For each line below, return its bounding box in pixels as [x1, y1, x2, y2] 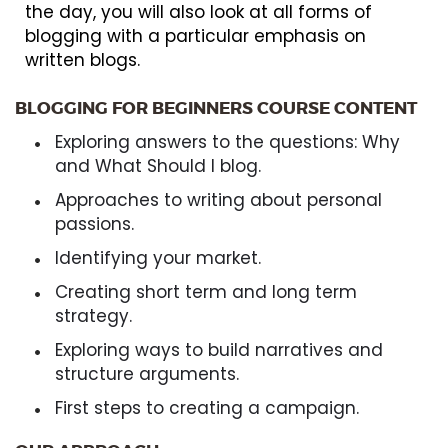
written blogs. [25, 47, 140, 72]
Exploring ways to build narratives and [55, 337, 383, 362]
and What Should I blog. [55, 153, 261, 178]
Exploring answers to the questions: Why [55, 129, 400, 154]
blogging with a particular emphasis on [25, 23, 366, 48]
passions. [55, 211, 134, 236]
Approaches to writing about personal [55, 187, 382, 212]
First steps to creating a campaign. [55, 395, 359, 420]
